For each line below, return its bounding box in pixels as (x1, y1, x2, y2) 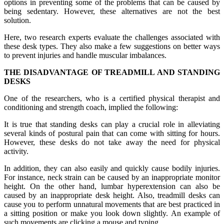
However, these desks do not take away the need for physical (4, 137, 220, 146)
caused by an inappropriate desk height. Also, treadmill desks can (4, 190, 220, 199)
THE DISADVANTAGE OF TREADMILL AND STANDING (4, 67, 220, 76)
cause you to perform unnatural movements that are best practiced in (4, 199, 220, 208)
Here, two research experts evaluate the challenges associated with (4, 32, 220, 41)
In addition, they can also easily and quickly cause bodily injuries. (4, 163, 220, 172)
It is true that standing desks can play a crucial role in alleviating (4, 119, 220, 128)
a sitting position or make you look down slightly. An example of (4, 208, 220, 217)
